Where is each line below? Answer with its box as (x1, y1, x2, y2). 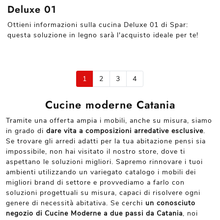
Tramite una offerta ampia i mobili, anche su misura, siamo (6, 116, 212, 125)
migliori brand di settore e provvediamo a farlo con (6, 178, 185, 187)
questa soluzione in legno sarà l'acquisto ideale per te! (7, 30, 198, 40)
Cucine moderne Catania (45, 97, 175, 112)
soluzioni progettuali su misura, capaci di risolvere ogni (6, 188, 200, 197)
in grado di (6, 126, 46, 136)
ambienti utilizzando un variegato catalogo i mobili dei (6, 167, 196, 177)
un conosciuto (145, 198, 195, 208)
